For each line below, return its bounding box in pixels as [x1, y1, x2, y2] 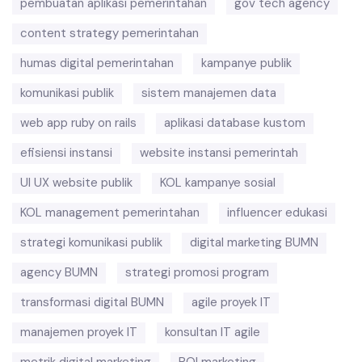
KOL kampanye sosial [160, 175, 276, 191]
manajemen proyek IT [20, 324, 137, 340]
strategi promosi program [125, 264, 269, 280]
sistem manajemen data [141, 85, 276, 101]
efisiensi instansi [20, 145, 112, 161]
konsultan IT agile [165, 324, 260, 340]
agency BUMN [20, 264, 98, 280]
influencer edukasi [227, 204, 327, 221]
